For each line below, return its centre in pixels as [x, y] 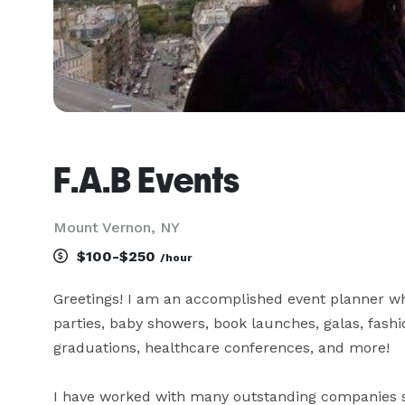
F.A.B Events [146, 180]
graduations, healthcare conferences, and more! [224, 348]
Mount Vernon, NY [117, 227]
